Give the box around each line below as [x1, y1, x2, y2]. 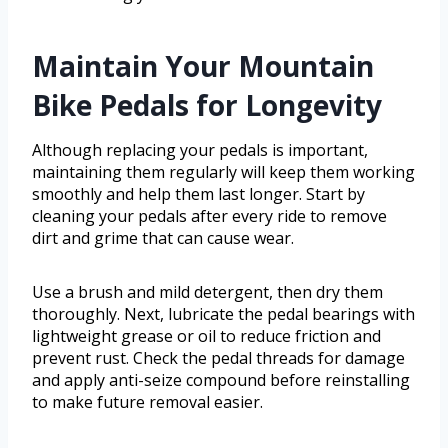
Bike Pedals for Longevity [32, 86, 382, 125]
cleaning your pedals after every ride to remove [32, 205, 387, 228]
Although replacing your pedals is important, [32, 139, 368, 162]
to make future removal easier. [32, 391, 263, 414]
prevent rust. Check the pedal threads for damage [32, 347, 405, 370]
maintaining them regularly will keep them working [32, 161, 415, 184]
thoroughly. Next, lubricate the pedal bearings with [32, 303, 415, 326]
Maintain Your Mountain [32, 47, 374, 86]
